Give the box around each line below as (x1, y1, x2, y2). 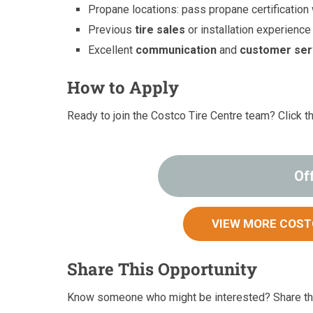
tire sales (135, 23, 186, 37)
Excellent (88, 43, 136, 57)
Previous (88, 23, 136, 37)
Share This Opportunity (67, 258, 257, 281)
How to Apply (67, 76, 179, 99)
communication (136, 43, 217, 57)
